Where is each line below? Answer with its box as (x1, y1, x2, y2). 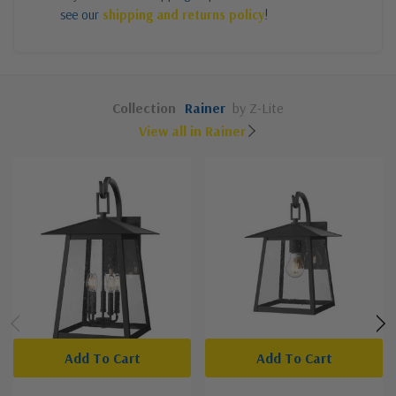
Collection (112, 98, 176, 117)
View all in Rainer (138, 121, 246, 140)
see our (60, 5, 103, 23)
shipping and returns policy (103, 5, 264, 23)
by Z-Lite (232, 98, 284, 117)
